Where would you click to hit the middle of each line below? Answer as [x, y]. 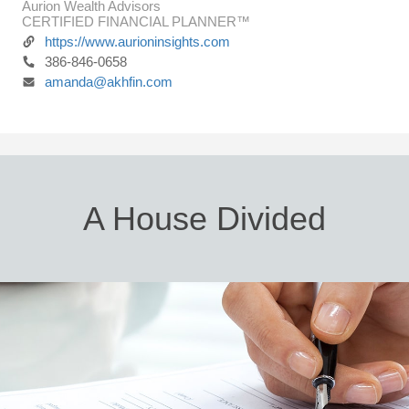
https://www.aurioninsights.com [137, 42]
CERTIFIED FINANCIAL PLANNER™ [136, 21]
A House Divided [204, 219]
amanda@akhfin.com [109, 82]
